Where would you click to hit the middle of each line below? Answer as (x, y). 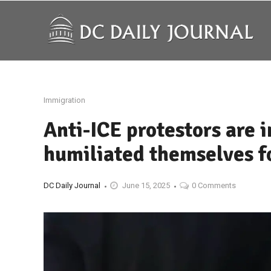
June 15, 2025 (146, 185)
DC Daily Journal (72, 185)
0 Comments (214, 185)
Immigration (64, 100)
